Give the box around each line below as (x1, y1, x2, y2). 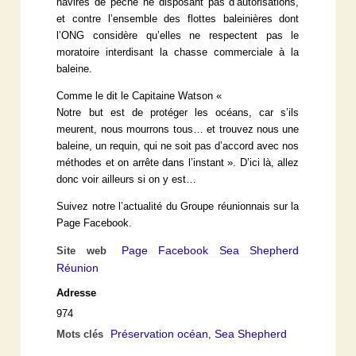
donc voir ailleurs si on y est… (56, 174, 197, 186)
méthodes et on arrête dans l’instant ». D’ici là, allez (56, 157, 300, 169)
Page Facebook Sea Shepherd (121, 244, 300, 257)
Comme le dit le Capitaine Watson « (56, 91, 226, 103)
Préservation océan (110, 327, 209, 341)
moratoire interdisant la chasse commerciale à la (56, 47, 300, 59)
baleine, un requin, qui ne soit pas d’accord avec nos (56, 141, 300, 153)
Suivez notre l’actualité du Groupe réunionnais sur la (56, 201, 300, 213)
